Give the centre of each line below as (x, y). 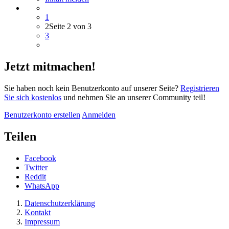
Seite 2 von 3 (70, 27)
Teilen (20, 137)
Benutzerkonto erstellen (42, 115)
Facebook (40, 158)
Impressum (42, 222)
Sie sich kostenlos (33, 98)
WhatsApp (42, 186)
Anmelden (99, 115)
